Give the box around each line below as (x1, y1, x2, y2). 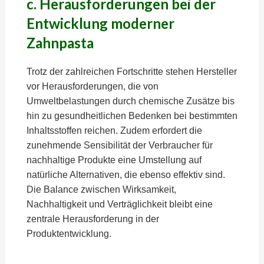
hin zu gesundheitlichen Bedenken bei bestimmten (26, 111, 237, 121)
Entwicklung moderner (26, 15, 174, 32)
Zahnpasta (26, 34, 94, 51)
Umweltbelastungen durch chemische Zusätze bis (26, 96, 235, 106)
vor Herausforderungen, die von (26, 81, 159, 91)
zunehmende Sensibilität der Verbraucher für (26, 140, 213, 150)
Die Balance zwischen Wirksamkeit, (26, 184, 176, 194)
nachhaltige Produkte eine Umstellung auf (26, 155, 202, 165)
